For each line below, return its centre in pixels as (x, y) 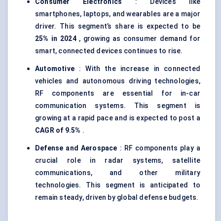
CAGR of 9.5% (58, 130)
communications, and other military (118, 173)
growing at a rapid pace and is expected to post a (118, 118)
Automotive (55, 69)
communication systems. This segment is (118, 106)
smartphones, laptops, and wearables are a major (118, 14)
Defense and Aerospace (76, 148)
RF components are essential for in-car (118, 93)
